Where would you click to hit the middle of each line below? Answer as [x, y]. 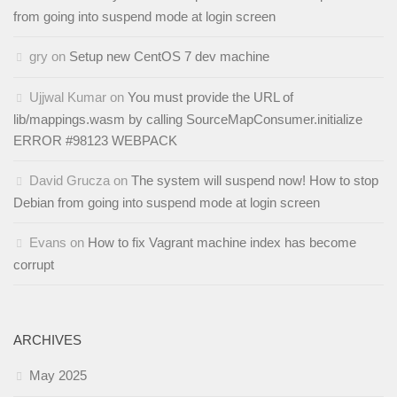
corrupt [34, 264]
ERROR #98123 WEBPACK [95, 140]
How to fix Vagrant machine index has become [222, 242]
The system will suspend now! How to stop [255, 180]
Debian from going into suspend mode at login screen [167, 202]
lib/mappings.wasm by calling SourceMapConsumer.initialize [188, 119]
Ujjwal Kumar [68, 97]
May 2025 [58, 375]
